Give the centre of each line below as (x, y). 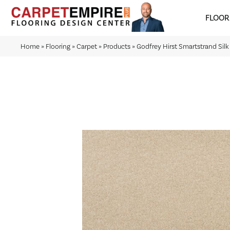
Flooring (58, 46)
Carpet (87, 46)
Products (117, 46)
